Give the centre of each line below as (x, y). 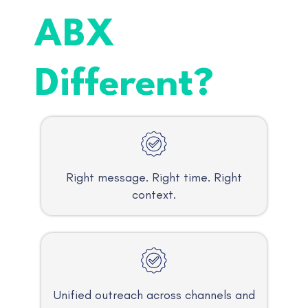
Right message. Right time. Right (154, 178)
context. (154, 195)
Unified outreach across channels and (154, 295)
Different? (124, 85)
